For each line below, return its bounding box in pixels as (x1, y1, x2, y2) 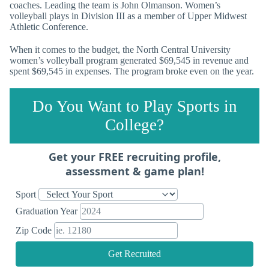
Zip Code (16, 225, 54, 235)
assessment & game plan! (65, 163, 204, 178)
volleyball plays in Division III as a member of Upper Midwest (10, 11, 247, 22)
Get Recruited (108, 248, 161, 259)
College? (105, 115, 164, 134)
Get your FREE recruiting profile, (48, 149, 221, 164)
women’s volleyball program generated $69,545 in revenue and (10, 55, 249, 65)
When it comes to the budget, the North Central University (10, 44, 231, 55)
